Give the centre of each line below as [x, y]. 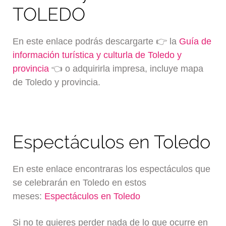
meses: [29, 196]
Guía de [195, 42]
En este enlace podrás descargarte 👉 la [96, 42]
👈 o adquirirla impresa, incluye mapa [126, 69]
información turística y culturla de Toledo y [97, 55]
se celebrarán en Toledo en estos [80, 182]
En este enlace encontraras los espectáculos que [112, 169]
